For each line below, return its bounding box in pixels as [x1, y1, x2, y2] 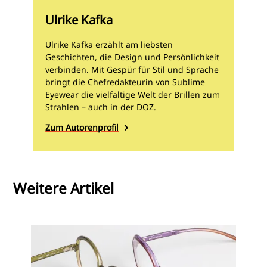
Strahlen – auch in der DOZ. [45, 101, 157, 113]
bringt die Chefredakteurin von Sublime [45, 76, 206, 88]
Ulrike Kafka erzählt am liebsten [45, 39, 173, 51]
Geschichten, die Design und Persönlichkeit [45, 51, 220, 63]
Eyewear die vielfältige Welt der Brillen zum [45, 89, 221, 101]
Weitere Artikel [13, 178, 114, 198]
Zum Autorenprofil [45, 122, 119, 133]
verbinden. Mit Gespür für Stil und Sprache [45, 64, 219, 76]
